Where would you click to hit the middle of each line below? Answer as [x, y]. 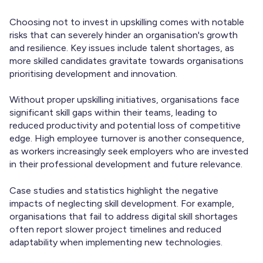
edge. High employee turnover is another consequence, [127, 139]
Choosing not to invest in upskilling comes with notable [127, 22]
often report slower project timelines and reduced [115, 229]
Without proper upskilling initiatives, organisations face [124, 100]
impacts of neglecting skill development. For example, [122, 203]
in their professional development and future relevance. [126, 164]
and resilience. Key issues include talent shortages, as [122, 48]
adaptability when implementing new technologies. [117, 242]
